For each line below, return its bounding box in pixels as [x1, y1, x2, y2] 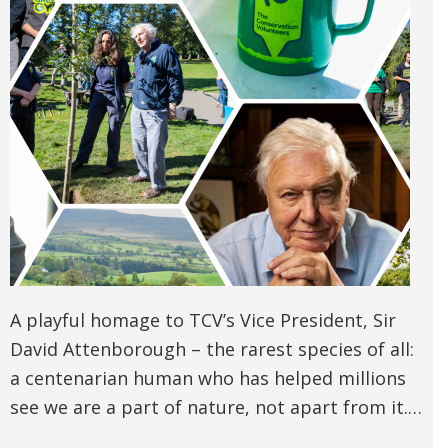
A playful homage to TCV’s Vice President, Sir [10, 308, 396, 333]
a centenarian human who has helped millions [10, 366, 406, 391]
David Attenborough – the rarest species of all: [10, 337, 414, 362]
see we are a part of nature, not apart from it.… [10, 395, 422, 420]
